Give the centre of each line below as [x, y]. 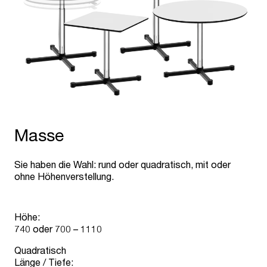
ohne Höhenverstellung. [64, 176]
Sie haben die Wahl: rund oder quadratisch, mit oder [122, 164]
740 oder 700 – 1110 [58, 229]
